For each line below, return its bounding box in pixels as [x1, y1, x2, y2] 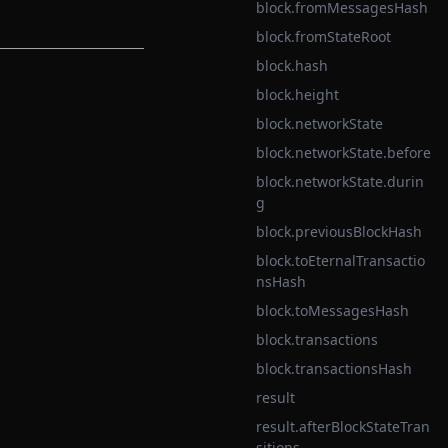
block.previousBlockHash [256, 222, 422, 241]
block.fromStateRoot [256, 27, 391, 46]
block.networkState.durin [256, 172, 424, 191]
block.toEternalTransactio [256, 251, 425, 270]
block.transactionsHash [256, 359, 412, 378]
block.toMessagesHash [256, 301, 409, 320]
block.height [256, 85, 339, 104]
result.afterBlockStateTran [256, 417, 430, 436]
